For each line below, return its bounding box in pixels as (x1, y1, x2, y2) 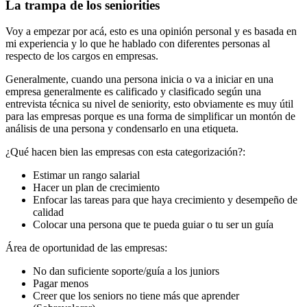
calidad (33, 206, 64, 219)
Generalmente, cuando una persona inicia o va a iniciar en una (5, 73, 273, 86)
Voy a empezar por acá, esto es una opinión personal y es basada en (5, 25, 297, 38)
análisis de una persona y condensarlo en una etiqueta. (5, 123, 238, 135)
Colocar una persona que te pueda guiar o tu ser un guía (33, 219, 273, 231)
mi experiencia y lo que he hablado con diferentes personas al (5, 38, 270, 50)
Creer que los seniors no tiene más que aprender (33, 290, 239, 302)
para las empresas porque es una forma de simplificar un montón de (5, 110, 295, 123)
